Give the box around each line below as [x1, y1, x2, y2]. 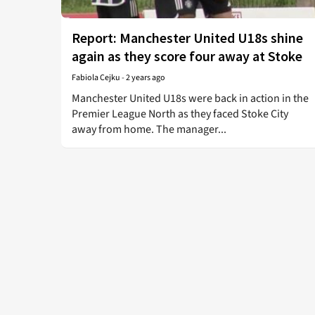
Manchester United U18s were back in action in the [72, 91, 309, 106]
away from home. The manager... [72, 122, 226, 137]
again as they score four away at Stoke [72, 47, 302, 65]
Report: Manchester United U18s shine [72, 29, 303, 46]
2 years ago [126, 72, 165, 84]
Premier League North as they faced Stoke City [72, 106, 288, 122]
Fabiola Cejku [72, 72, 120, 84]
